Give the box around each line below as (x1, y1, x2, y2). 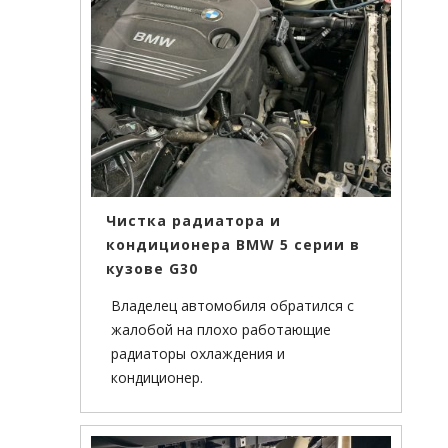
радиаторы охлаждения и (111, 344, 285, 364)
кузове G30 (106, 259, 198, 279)
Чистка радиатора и (106, 211, 281, 231)
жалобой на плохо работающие (111, 320, 331, 340)
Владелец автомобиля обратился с (111, 296, 354, 316)
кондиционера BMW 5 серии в (106, 235, 360, 255)
